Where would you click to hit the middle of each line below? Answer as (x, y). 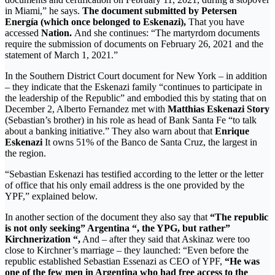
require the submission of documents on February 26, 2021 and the (134, 44)
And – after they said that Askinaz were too (165, 239)
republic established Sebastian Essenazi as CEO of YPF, (114, 261)
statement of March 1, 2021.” (61, 55)
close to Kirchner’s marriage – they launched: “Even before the (127, 250)
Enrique (232, 131)
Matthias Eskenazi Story (219, 109)
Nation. (56, 33)
